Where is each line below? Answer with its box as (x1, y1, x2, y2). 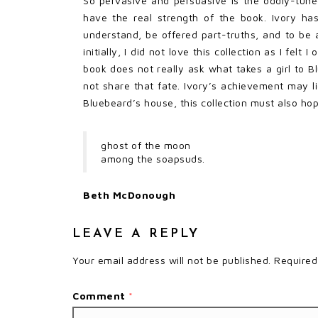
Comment (72, 289, 128, 302)
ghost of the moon (101, 138, 191, 151)
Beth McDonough (83, 188, 175, 201)
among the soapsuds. (101, 152, 205, 165)
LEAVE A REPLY (72, 226, 199, 241)
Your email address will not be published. (72, 253, 271, 266)
